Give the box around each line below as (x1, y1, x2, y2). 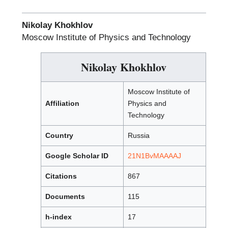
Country (45, 131, 73, 139)
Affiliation (45, 99, 79, 107)
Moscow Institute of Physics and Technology (22, 33, 191, 42)
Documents (45, 192, 85, 201)
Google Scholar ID (45, 152, 108, 160)
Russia (128, 131, 150, 139)
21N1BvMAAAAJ (128, 152, 181, 160)
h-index (45, 213, 72, 221)
